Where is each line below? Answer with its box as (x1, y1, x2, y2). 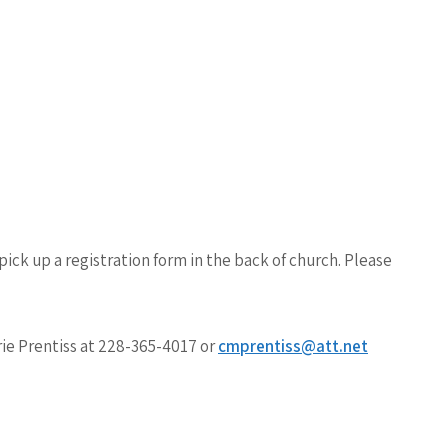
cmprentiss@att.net (218, 334, 368, 357)
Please (344, 248, 392, 271)
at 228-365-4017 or (80, 334, 218, 357)
